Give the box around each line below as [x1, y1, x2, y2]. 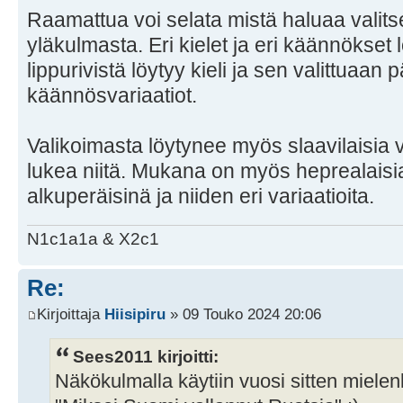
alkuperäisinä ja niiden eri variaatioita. [27, 184, 374, 209]
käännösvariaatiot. [27, 84, 197, 108]
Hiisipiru [104, 305, 166, 324]
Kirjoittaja [37, 305, 104, 324]
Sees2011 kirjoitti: [73, 346, 219, 367]
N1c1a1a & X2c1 [27, 228, 159, 248]
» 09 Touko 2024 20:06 [166, 305, 321, 324]
